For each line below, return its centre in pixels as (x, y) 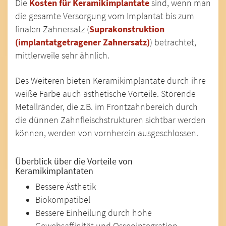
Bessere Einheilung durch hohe (94, 213)
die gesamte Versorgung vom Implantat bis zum (105, 16)
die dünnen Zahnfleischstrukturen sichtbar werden (110, 120)
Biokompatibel (63, 200)
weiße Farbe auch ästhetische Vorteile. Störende (105, 94)
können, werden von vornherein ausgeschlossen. (107, 133)
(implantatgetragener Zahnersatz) (82, 43)
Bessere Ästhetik (66, 186)
